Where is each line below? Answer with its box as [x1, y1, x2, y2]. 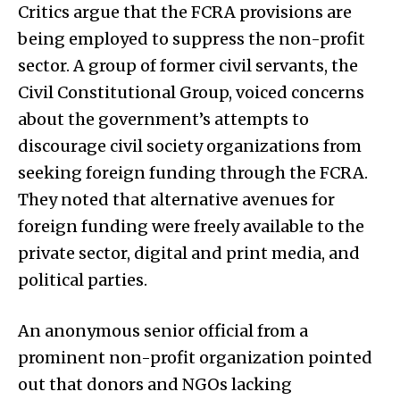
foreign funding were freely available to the [18, 215, 364, 237]
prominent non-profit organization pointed [18, 346, 372, 368]
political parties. [18, 269, 147, 290]
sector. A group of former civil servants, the [18, 54, 358, 76]
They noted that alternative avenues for [18, 188, 335, 210]
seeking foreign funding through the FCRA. [18, 162, 368, 183]
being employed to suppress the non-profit [18, 28, 365, 49]
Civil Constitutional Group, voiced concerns [18, 81, 364, 103]
